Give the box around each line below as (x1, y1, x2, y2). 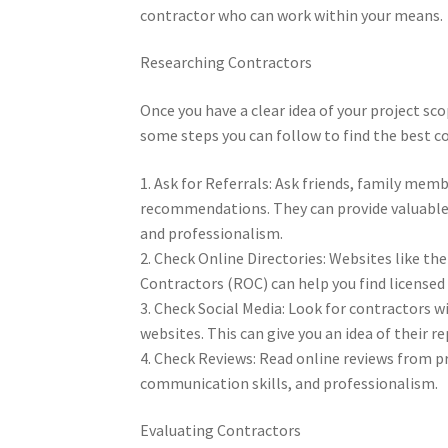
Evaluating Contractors (140, 420, 302, 441)
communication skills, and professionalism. (140, 372, 439, 393)
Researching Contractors (140, 52, 313, 73)
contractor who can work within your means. (140, 4, 444, 25)
